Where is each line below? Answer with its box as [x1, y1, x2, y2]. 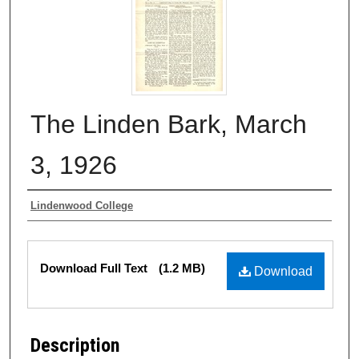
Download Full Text [40, 260, 151, 275]
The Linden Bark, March [30, 109, 307, 139]
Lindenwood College [30, 199, 133, 212]
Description [30, 334, 119, 357]
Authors [27, 195, 90, 218]
